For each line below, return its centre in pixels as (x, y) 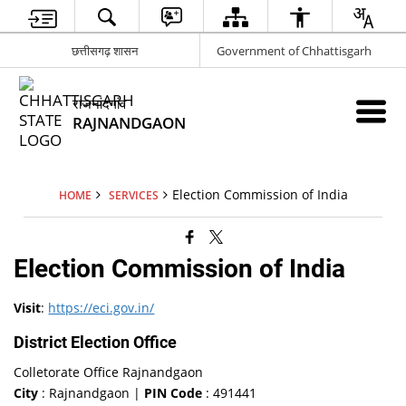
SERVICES (133, 195)
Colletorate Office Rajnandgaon (109, 372)
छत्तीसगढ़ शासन (104, 50)
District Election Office (96, 342)
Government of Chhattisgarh (294, 50)
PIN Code (174, 393)
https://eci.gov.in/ (101, 308)
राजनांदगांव (100, 103)
